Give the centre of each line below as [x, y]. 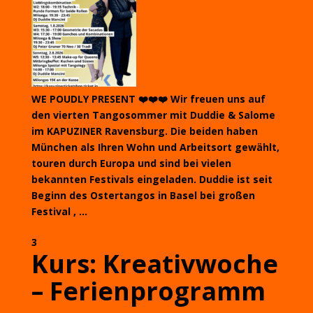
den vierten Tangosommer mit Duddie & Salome [153, 115]
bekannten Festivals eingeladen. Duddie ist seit [152, 179]
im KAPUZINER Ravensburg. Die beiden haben [144, 131]
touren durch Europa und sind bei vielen [131, 163]
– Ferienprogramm [148, 291]
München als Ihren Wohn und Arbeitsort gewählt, [155, 147]
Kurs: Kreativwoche [154, 264]
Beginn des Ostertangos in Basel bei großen [143, 195]
